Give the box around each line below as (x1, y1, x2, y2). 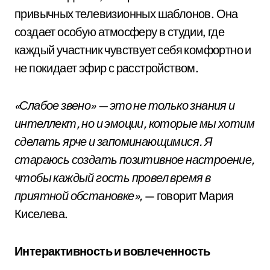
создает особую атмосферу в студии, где (14, 24, 225, 39)
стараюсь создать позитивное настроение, (14, 152, 255, 167)
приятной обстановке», (14, 188, 143, 203)
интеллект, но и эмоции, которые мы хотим (14, 116, 254, 131)
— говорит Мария (142, 188, 234, 203)
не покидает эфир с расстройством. (14, 60, 199, 75)
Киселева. (14, 206, 68, 221)
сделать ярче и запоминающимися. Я (14, 134, 213, 149)
